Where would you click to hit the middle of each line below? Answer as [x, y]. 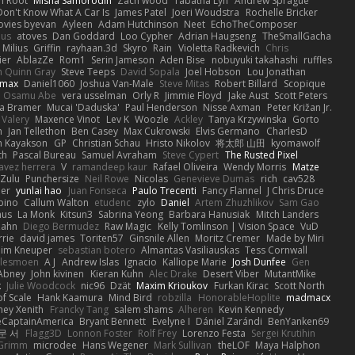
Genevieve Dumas [214, 178]
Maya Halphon [287, 345]
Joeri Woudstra [206, 12]
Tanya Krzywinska [248, 119]
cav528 [298, 178]
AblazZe [35, 59]
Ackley [189, 119]
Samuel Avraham [120, 155]
